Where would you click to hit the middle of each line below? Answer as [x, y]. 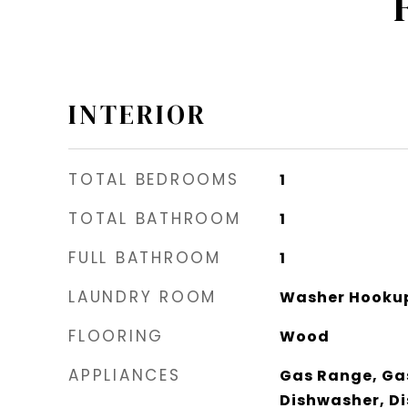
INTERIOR [138, 114]
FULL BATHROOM [145, 257]
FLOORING [116, 336]
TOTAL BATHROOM [155, 218]
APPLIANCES [125, 375]
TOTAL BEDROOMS [154, 179]
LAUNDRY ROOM [143, 296]
